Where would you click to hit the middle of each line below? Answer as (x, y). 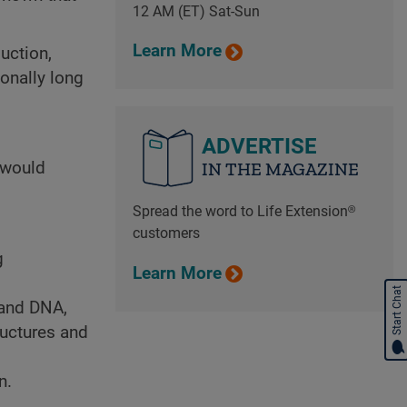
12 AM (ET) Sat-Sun (196, 11)
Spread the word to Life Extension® (243, 212)
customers (166, 233)
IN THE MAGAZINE (280, 169)
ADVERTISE (259, 147)
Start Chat (397, 310)
